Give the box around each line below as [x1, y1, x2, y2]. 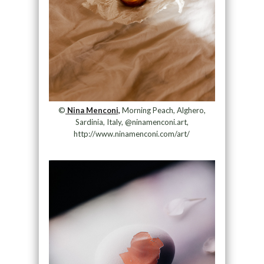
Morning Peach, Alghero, [120, 105, 206, 115]
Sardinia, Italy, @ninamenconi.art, [75, 117, 189, 127]
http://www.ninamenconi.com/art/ [74, 129, 190, 139]
